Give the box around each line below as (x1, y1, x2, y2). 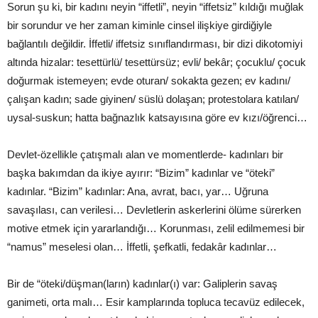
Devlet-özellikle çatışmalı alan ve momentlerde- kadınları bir (7, 148, 283, 160)
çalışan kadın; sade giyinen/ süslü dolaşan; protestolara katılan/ (7, 92, 299, 105)
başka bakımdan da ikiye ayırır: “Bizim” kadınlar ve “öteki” (7, 166, 275, 179)
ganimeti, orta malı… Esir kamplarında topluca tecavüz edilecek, (7, 295, 305, 308)
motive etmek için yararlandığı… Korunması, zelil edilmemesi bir (7, 221, 305, 234)
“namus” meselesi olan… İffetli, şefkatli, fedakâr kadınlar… (7, 240, 277, 253)
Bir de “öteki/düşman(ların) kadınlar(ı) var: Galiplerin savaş (7, 277, 278, 290)
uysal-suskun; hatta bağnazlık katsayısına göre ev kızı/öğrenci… (7, 111, 307, 124)
